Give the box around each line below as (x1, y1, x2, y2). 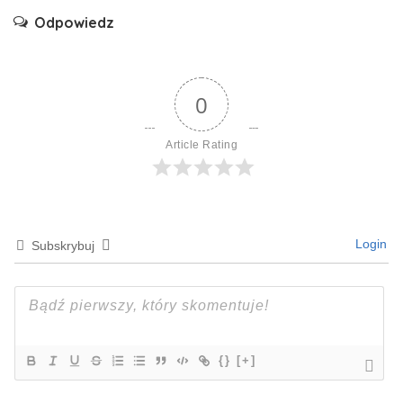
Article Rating (166, 139, 237, 152)
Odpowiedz (34, 13, 114, 32)
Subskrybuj (31, 238, 94, 254)
